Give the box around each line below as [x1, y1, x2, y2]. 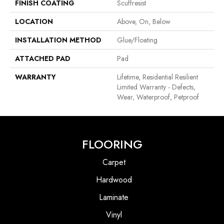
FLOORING [81, 135, 142, 153]
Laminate [99, 191, 128, 203]
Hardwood [95, 173, 132, 185]
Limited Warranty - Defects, [117, 81, 195, 92]
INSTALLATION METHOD [15, 34, 101, 45]
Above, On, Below [117, 16, 170, 26]
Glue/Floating [117, 34, 157, 45]
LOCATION [15, 16, 53, 26]
